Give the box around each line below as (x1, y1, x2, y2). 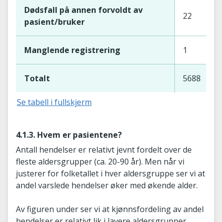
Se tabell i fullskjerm (17, 96, 92, 108)
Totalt (24, 72, 50, 84)
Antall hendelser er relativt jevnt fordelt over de (16, 144, 192, 155)
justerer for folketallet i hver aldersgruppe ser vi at (16, 167, 205, 179)
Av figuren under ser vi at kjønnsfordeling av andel (16, 203, 204, 215)
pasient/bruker (24, 16, 85, 27)
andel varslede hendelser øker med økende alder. (16, 179, 198, 191)
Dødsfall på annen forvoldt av (24, 4, 143, 15)
